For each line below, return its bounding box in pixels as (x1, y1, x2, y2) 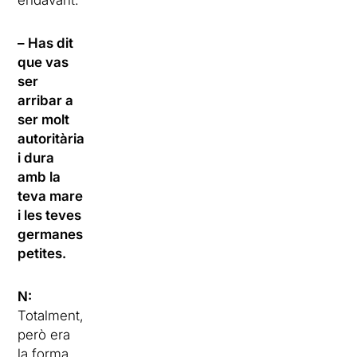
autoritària (18, 131, 85, 147)
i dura (18, 150, 55, 166)
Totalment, (18, 308, 84, 324)
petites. (18, 245, 67, 261)
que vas (18, 54, 69, 70)
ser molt (18, 112, 70, 127)
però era (18, 327, 71, 343)
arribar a (18, 92, 74, 108)
